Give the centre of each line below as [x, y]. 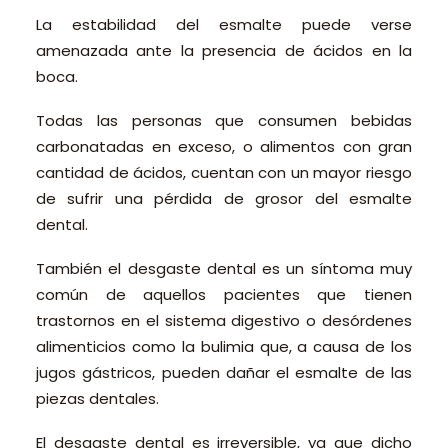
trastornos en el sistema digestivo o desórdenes [224, 320]
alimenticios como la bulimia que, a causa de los [224, 346]
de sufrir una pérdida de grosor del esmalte [224, 198]
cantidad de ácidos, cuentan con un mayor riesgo [224, 172]
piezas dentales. [97, 398]
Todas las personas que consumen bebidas [224, 120]
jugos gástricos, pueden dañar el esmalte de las [224, 372]
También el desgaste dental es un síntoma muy [224, 268]
